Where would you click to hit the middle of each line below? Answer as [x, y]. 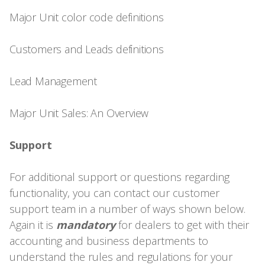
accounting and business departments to [109, 240]
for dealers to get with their [184, 224]
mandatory [87, 224]
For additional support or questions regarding [119, 177]
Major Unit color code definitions [89, 17]
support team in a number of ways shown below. [127, 209]
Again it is [33, 224]
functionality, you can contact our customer [114, 193]
